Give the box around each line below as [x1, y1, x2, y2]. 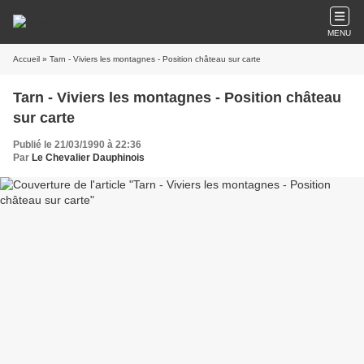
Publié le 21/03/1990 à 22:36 [13, 139, 141, 150]
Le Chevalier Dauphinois [32, 152, 145, 163]
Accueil [13, 54, 40, 63]
